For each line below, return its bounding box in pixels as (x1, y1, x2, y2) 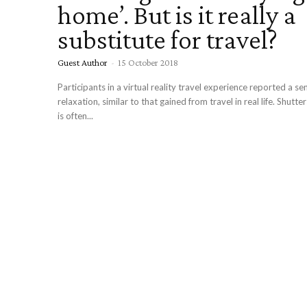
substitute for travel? (58, 24, 278, 56)
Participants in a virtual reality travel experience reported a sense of (58, 82, 249, 93)
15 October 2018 (118, 57, 178, 69)
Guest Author (58, 57, 108, 69)
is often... (58, 110, 93, 122)
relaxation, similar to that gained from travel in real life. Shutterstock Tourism (58, 96, 235, 108)
